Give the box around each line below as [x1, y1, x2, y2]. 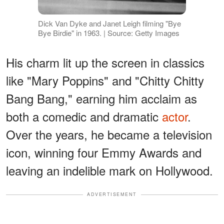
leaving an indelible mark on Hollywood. [6, 161, 213, 179]
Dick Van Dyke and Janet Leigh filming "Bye [37, 18, 181, 29]
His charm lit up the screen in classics [6, 53, 204, 71]
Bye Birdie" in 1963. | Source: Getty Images [37, 27, 179, 38]
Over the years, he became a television [6, 125, 212, 143]
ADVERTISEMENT [87, 191, 137, 198]
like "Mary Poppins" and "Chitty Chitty [6, 71, 204, 89]
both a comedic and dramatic [6, 107, 162, 125]
